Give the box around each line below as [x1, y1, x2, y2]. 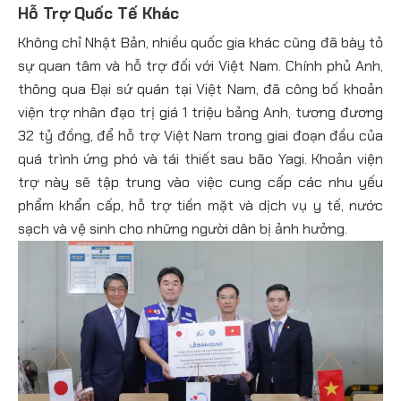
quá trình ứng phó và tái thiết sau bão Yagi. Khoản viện [18, 149, 383, 168]
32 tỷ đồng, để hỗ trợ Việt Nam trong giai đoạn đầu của [18, 125, 383, 145]
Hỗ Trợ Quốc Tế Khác [18, 2, 179, 24]
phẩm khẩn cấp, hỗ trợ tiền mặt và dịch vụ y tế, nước [18, 195, 383, 215]
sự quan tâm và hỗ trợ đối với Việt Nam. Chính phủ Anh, [18, 55, 383, 75]
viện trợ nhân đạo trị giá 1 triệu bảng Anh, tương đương [18, 102, 383, 122]
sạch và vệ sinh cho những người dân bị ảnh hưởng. [18, 218, 347, 238]
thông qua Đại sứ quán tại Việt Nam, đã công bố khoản [18, 79, 383, 98]
